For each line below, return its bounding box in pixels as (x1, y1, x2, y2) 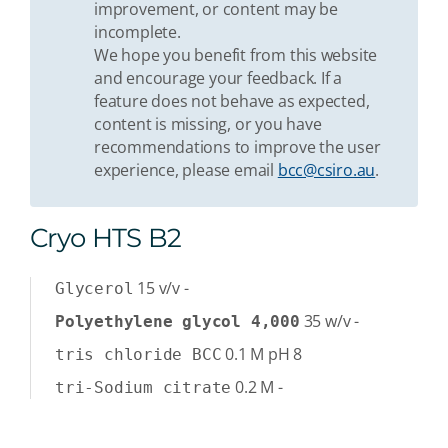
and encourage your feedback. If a (94, 66, 343, 89)
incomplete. (94, 20, 181, 43)
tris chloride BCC (55, 344, 222, 364)
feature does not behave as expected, (94, 89, 370, 112)
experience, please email (94, 158, 278, 181)
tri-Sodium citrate (55, 377, 232, 397)
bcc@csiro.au (277, 158, 376, 181)
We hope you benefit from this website (94, 43, 378, 66)
